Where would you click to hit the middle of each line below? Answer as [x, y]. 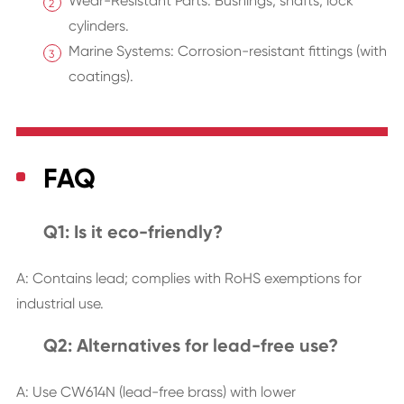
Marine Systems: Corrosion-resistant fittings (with [227, 51]
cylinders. [98, 26]
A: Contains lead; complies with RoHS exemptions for [188, 279]
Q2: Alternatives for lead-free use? [190, 346]
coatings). [101, 77]
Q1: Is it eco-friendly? [133, 232]
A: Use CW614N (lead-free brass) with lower [156, 392]
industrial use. [60, 304]
